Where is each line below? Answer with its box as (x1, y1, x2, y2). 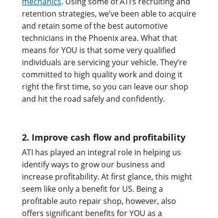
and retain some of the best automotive (21, 20, 168, 31)
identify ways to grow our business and (21, 159, 165, 170)
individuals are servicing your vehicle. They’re (21, 56, 187, 68)
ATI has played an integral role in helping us (21, 146, 181, 158)
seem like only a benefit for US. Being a (21, 183, 163, 194)
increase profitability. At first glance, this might (21, 171, 192, 182)
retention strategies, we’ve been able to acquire (21, 8, 196, 19)
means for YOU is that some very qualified (21, 44, 176, 55)
